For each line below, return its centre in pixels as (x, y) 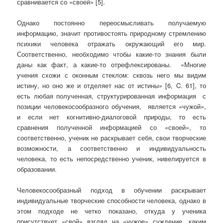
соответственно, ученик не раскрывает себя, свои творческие (111, 137)
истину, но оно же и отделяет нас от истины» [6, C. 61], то (111, 85)
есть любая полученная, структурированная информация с (111, 96)
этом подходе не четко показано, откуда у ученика (111, 211)
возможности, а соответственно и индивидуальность (111, 148)
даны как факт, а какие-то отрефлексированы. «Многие (111, 64)
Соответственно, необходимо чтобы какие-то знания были (111, 54)
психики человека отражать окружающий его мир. (111, 43)
